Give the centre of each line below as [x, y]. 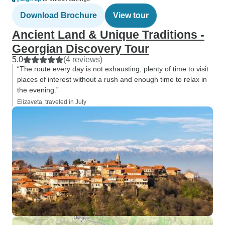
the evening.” [38, 90]
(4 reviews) [83, 60]
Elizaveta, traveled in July [52, 102]
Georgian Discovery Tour [81, 49]
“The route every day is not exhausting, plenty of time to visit [113, 69]
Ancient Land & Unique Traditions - [108, 35]
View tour [131, 15]
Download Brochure [59, 15]
